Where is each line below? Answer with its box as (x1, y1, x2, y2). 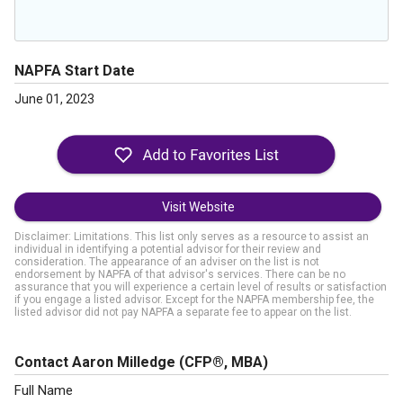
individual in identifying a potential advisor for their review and (14, 243, 321, 255)
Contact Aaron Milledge (14, 354, 179, 371)
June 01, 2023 (14, 92, 94, 106)
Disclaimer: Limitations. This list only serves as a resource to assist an (14, 230, 369, 243)
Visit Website (161, 200, 235, 214)
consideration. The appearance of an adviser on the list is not (14, 255, 319, 268)
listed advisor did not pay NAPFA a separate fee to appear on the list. (14, 306, 352, 318)
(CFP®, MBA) (179, 354, 268, 371)
